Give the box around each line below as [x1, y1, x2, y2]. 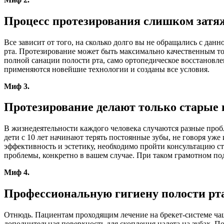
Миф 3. [4, 81, 29, 90]
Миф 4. [4, 168, 29, 177]
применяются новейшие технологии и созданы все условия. [4, 64, 211, 73]
